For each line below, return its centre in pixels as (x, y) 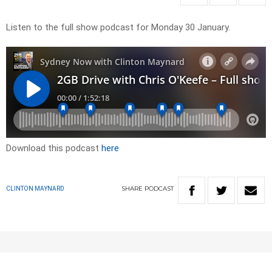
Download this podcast (54, 148)
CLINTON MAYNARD (35, 189)
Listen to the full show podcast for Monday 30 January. (118, 28)
